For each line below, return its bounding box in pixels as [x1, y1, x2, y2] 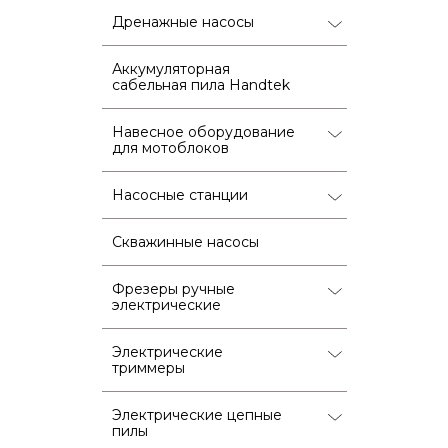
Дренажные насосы [112, 12, 254, 31]
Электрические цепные [112, 405, 282, 424]
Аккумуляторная [112, 59, 230, 78]
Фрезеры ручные [112, 279, 235, 298]
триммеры [112, 358, 185, 377]
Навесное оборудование [112, 122, 295, 141]
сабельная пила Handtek [112, 75, 290, 94]
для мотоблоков [112, 138, 229, 157]
